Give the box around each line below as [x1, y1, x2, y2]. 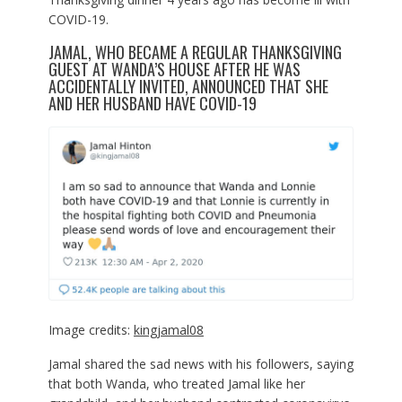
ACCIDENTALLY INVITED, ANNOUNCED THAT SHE [48, 74, 328, 99]
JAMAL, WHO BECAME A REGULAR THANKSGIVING [48, 40, 342, 65]
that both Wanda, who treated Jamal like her [48, 374, 305, 392]
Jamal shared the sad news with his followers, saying [48, 354, 354, 372]
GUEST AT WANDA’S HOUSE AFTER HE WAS [48, 57, 301, 82]
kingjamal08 [133, 320, 204, 338]
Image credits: [48, 320, 134, 338]
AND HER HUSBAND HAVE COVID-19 [48, 92, 257, 116]
